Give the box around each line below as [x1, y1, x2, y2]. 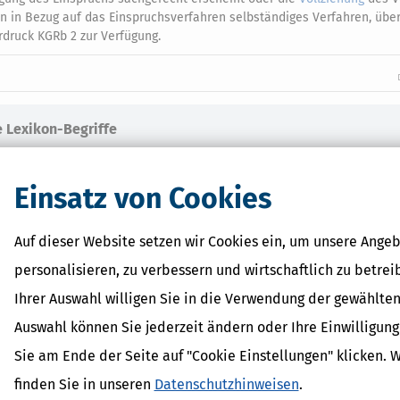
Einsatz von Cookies [13, 180, 271, 215]
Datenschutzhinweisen [154, 375, 299, 393]
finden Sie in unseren [13, 375, 154, 393]
